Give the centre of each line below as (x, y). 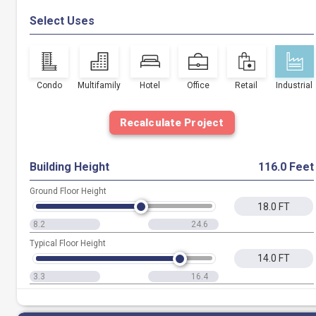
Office (198, 85)
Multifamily (99, 85)
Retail (247, 85)
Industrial (294, 85)
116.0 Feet (286, 167)
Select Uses (62, 21)
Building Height (69, 167)
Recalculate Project (172, 122)
